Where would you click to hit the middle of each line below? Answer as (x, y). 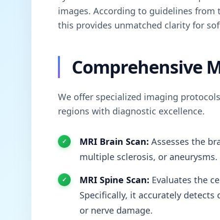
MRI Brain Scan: (114, 141)
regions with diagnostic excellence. (131, 111)
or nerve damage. (116, 210)
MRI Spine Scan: (114, 179)
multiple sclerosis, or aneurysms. (149, 156)
